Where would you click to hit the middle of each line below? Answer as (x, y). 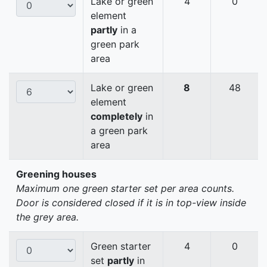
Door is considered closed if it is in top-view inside (131, 203)
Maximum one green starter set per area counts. (125, 189)
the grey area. (47, 217)
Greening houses (56, 174)
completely (117, 117)
